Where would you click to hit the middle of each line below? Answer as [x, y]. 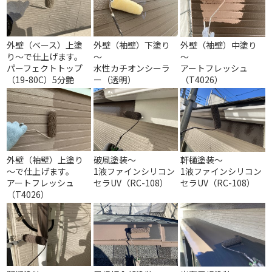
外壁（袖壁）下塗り [132, 45]
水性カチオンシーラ [132, 68]
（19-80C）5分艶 [41, 80]
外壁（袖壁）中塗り [219, 45]
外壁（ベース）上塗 [45, 45]
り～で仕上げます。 [45, 56]
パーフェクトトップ [45, 68]
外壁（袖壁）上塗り [45, 160]
